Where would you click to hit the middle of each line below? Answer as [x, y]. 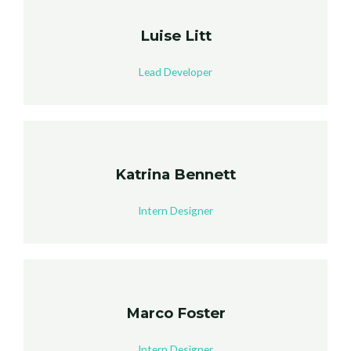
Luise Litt [175, 36]
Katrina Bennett [175, 175]
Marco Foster [175, 313]
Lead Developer [175, 72]
